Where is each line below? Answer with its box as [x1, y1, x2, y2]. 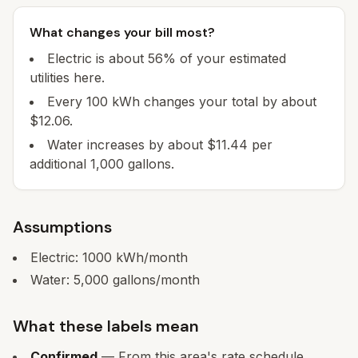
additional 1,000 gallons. [30, 156, 174, 172]
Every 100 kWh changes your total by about [47, 93, 316, 109]
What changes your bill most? [30, 24, 215, 41]
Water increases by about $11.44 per [47, 137, 272, 153]
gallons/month [109, 272, 200, 288]
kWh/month [112, 249, 188, 265]
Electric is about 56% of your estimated [47, 50, 286, 66]
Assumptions [13, 217, 112, 237]
